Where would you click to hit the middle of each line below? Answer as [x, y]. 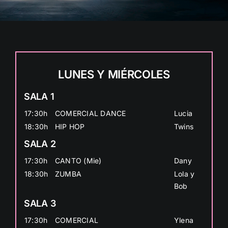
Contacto [30, 24]
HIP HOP [70, 126]
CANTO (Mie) [78, 160]
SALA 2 [40, 144]
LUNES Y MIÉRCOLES [114, 74]
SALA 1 [39, 96]
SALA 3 [40, 203]
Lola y [184, 174]
